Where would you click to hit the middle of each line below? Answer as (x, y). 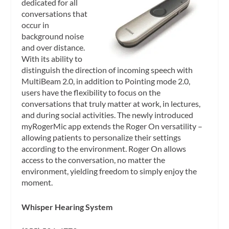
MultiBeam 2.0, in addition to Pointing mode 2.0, (106, 81)
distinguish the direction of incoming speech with (107, 70)
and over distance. (53, 47)
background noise (53, 36)
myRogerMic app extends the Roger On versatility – (112, 126)
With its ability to (52, 59)
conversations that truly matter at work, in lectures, (111, 104)
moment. (38, 182)
